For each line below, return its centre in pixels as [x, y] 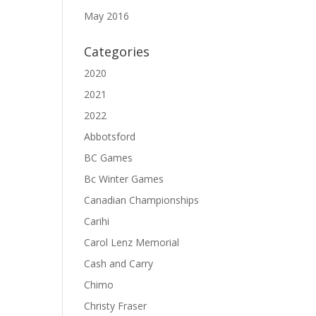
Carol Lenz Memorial [132, 242]
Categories [117, 51]
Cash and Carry [119, 263]
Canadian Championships [142, 200]
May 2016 [107, 16]
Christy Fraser [116, 306]
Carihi [97, 221]
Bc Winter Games [124, 179]
